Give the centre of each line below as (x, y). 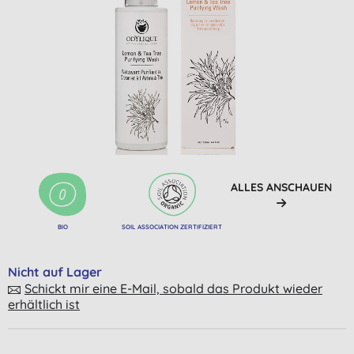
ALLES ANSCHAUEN (281, 187)
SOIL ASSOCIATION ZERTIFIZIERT (172, 226)
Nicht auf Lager (55, 271)
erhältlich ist (44, 304)
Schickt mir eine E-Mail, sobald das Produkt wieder (173, 288)
